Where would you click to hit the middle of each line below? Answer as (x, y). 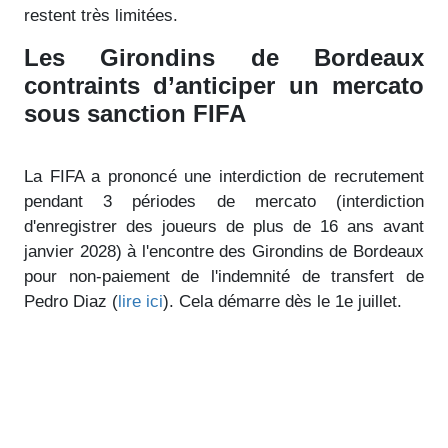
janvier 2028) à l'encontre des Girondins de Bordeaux (224, 251)
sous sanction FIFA (135, 113)
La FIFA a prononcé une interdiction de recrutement (224, 176)
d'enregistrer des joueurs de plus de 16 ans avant (224, 226)
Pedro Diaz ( (71, 301)
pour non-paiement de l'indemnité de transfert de (224, 276)
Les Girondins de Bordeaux (224, 57)
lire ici (140, 301)
